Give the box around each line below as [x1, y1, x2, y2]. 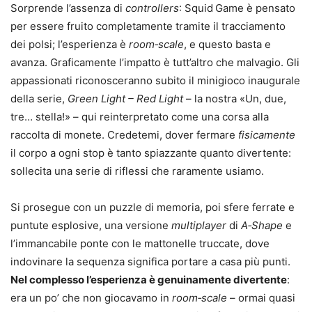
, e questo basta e [184, 37, 271, 51]
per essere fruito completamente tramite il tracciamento [10, 19, 286, 33]
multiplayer [171, 218, 226, 232]
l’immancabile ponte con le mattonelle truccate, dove [10, 236, 270, 250]
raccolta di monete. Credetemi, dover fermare [10, 127, 238, 141]
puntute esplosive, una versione [10, 218, 171, 232]
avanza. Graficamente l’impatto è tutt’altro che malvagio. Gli [10, 55, 299, 69]
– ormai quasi [227, 290, 295, 304]
